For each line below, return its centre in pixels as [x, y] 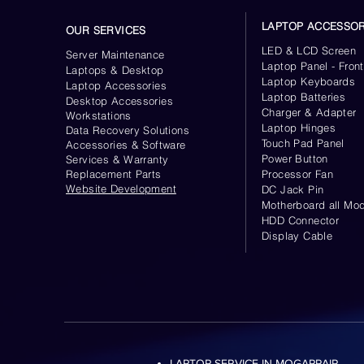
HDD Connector [301, 220]
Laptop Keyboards [309, 81]
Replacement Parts [114, 174]
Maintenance [133, 54]
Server [84, 54]
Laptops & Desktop [115, 70]
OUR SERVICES [106, 30]
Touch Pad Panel [303, 143]
